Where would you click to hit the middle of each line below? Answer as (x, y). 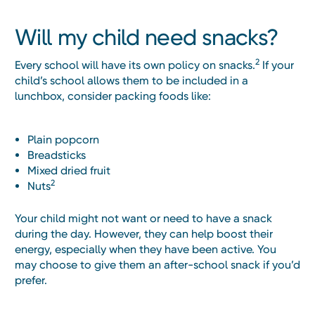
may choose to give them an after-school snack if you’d (157, 265)
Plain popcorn (64, 140)
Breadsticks (57, 155)
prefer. (31, 281)
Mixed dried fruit (69, 171)
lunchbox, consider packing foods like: (113, 96)
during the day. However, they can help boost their (144, 234)
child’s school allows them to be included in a (131, 81)
